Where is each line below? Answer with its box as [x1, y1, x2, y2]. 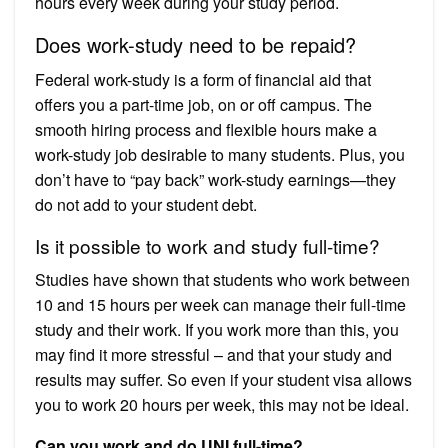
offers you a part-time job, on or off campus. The [35, 92, 372, 116]
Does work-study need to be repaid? [35, 29, 356, 59]
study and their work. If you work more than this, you [35, 317, 399, 341]
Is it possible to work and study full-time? [35, 231, 380, 259]
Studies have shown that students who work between [35, 267, 410, 291]
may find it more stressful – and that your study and [35, 342, 392, 366]
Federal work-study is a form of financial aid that [35, 67, 371, 91]
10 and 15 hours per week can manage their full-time [35, 292, 406, 316]
